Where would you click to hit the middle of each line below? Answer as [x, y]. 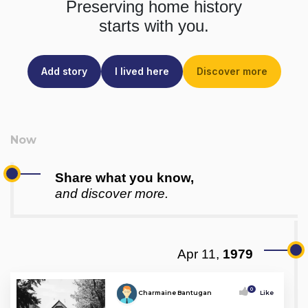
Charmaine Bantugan [175, 292]
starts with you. [154, 25]
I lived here [142, 71]
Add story [64, 71]
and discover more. [112, 193]
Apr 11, [198, 254]
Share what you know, [124, 177]
